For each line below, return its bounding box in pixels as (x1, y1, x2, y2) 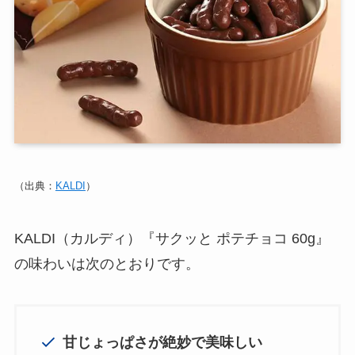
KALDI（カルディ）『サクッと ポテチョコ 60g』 (13, 230, 330, 246)
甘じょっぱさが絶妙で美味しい (63, 334, 263, 350)
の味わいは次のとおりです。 (13, 255, 200, 272)
